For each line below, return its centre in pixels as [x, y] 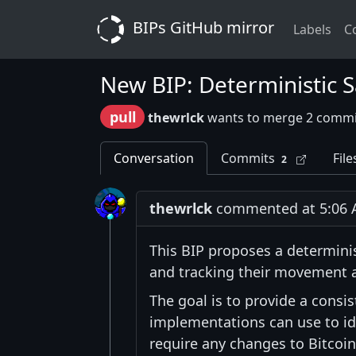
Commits [248, 159]
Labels [312, 29]
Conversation [154, 159]
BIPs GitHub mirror [201, 28]
